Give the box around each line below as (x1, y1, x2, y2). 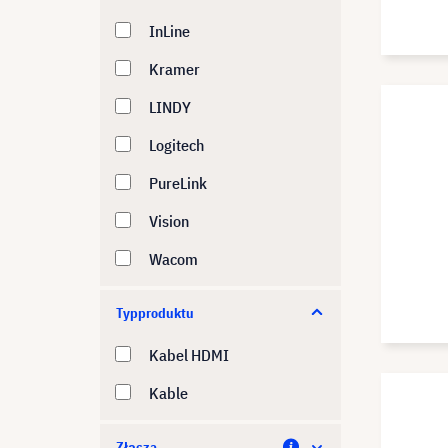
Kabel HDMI (149, 345, 229, 365)
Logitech (149, 135, 204, 155)
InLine (149, 21, 190, 41)
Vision (149, 211, 189, 231)
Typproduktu (116, 304, 194, 322)
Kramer (149, 59, 200, 79)
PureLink (149, 173, 207, 193)
